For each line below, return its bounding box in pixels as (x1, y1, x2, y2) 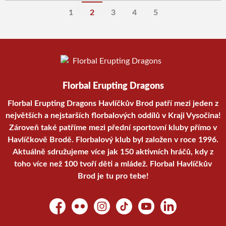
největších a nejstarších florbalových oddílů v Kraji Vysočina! (5, 111, 221, 120)
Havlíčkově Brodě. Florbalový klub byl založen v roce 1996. (8, 136, 218, 144)
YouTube (138, 207, 166, 216)
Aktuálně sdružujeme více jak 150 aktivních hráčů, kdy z (13, 148, 213, 156)
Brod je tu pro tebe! (77, 172, 149, 180)
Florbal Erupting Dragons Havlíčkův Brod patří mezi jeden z (8, 99, 218, 107)
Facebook (49, 207, 83, 216)
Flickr (71, 207, 91, 216)
